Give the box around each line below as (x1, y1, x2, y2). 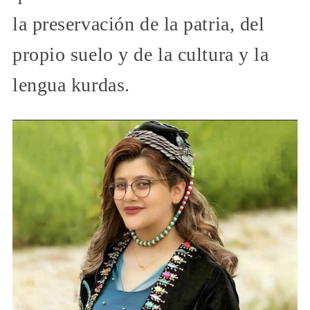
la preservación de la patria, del (12, 13, 265, 35)
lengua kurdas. (12, 74, 130, 96)
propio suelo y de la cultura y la (12, 44, 269, 66)
